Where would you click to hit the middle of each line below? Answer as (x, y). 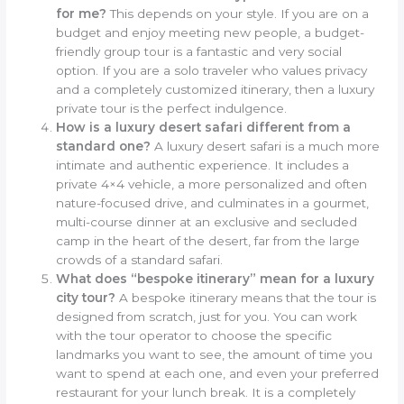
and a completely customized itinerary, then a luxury (216, 89)
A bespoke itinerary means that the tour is (246, 297)
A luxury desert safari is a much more (266, 146)
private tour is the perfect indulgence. (172, 108)
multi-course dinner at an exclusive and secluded (207, 221)
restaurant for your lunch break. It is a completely (206, 392)
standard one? (104, 146)
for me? (82, 13)
